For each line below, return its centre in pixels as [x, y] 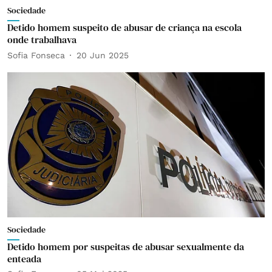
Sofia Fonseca [36, 55]
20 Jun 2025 [103, 55]
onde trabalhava [42, 39]
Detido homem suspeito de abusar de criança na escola [124, 27]
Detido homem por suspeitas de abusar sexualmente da [126, 246]
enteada [24, 258]
